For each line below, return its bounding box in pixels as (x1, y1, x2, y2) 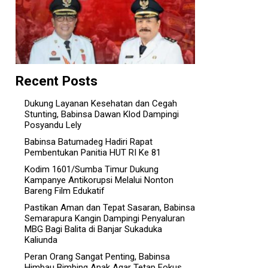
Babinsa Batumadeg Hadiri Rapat (25, 136, 153, 148)
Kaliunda (25, 234, 57, 246)
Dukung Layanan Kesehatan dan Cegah (25, 98, 177, 109)
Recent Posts (16, 73, 98, 89)
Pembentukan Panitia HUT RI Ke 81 (25, 147, 161, 159)
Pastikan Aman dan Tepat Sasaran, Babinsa (25, 202, 195, 214)
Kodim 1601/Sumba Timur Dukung (25, 164, 159, 175)
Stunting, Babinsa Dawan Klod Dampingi (25, 109, 179, 120)
